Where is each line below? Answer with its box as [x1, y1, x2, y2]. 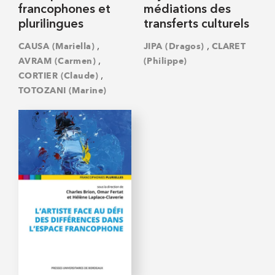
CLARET [211, 41, 246, 52]
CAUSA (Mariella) [18, 41, 95, 52]
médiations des [144, 3, 231, 16]
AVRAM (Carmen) [18, 56, 96, 67]
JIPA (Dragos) [144, 41, 204, 52]
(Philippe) [144, 56, 187, 67]
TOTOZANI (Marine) [18, 85, 107, 96]
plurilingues [18, 18, 83, 31]
